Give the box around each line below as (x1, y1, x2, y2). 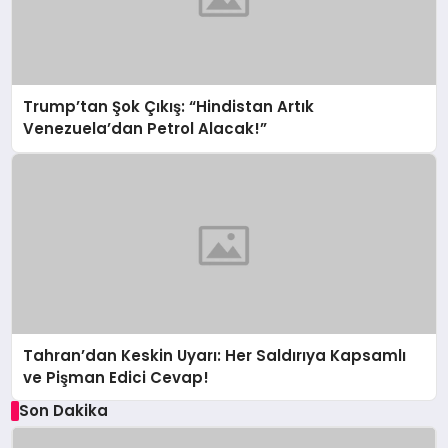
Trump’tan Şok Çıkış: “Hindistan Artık (23, 96, 315, 118)
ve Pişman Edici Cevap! (23, 366, 210, 388)
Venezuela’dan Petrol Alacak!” (23, 118, 268, 140)
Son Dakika (18, 399, 108, 421)
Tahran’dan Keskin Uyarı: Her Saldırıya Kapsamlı (23, 344, 407, 366)
